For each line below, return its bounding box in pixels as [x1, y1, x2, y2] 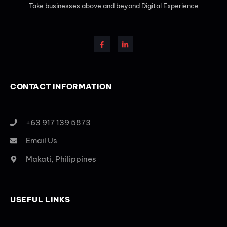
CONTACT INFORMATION [10, 82, 112, 92]
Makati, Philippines [25, 154, 96, 164]
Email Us [25, 136, 57, 146]
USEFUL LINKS [10, 195, 70, 205]
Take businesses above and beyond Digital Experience [28, 2, 199, 10]
